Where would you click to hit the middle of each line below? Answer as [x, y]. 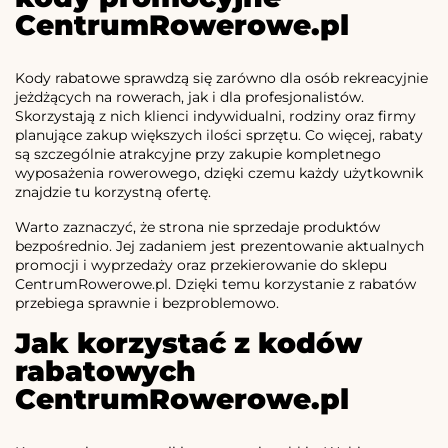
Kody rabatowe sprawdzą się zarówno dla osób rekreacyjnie [221, 78]
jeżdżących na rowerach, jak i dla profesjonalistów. [189, 97]
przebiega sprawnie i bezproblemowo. [147, 303]
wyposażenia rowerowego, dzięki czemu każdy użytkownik [219, 173]
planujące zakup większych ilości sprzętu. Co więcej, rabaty [219, 135]
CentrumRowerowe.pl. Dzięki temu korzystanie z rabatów [215, 284]
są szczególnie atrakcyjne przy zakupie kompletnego [198, 154]
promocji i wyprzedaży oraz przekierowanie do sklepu [201, 265]
